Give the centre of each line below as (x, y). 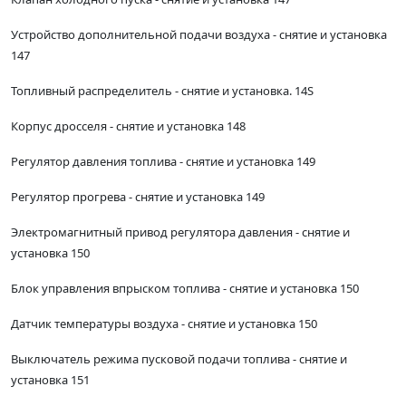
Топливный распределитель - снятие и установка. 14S (162, 91)
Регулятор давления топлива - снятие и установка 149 (163, 162)
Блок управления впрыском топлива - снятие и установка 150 (185, 289)
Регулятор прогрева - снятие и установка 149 (138, 197)
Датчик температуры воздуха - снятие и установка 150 (164, 324)
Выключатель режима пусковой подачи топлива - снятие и (179, 359)
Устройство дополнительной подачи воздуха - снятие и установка (199, 35)
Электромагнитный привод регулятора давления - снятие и (180, 232)
